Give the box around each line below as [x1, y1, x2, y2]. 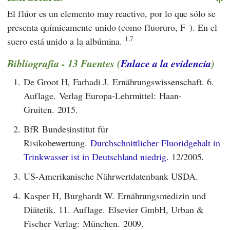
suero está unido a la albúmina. [7, 34, 125, 47]
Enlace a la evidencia [120, 55, 212, 70]
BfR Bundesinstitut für [24, 122, 108, 135]
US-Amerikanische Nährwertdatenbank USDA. [24, 169, 198, 182]
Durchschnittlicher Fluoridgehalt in [90, 136, 221, 149]
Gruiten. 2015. [24, 103, 79, 116]
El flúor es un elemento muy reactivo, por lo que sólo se [7, 7, 216, 20]
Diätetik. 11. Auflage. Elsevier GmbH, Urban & [24, 203, 204, 216]
